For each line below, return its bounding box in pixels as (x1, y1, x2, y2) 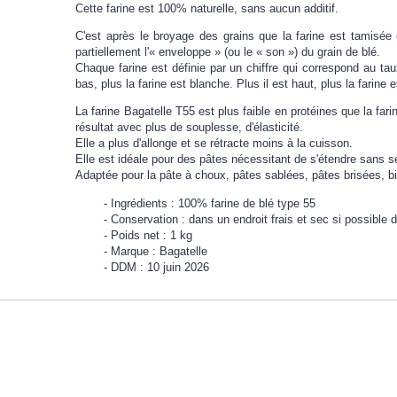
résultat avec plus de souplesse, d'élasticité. (75, 121, 304, 135)
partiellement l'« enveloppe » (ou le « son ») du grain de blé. (75, 45, 381, 59)
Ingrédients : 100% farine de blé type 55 (111, 196, 316, 210)
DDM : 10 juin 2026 (111, 260, 210, 274)
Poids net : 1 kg (111, 228, 193, 242)
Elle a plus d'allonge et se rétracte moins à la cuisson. (75, 136, 354, 151)
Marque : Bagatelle (111, 244, 208, 258)
